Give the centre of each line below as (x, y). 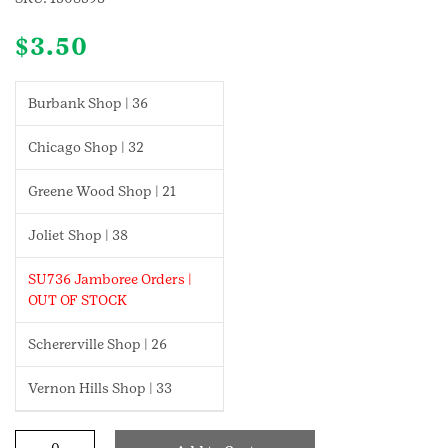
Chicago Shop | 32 (85, 147)
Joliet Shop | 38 (77, 235)
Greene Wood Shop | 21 (101, 191)
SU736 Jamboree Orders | (109, 279)
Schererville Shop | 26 (97, 344)
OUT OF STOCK (77, 300)
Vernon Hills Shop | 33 (99, 388)
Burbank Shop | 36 (87, 103)
